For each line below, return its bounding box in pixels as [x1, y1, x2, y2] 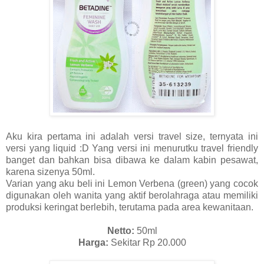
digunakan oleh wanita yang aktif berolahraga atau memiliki [6, 190, 258, 200]
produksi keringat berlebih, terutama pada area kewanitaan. [6, 202, 253, 212]
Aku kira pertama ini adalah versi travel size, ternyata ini [6, 131, 258, 141]
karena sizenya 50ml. [6, 166, 95, 177]
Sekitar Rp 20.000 [108, 237, 186, 247]
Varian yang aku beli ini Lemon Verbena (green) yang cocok [6, 178, 258, 189]
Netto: [107, 225, 134, 236]
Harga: [78, 237, 108, 247]
